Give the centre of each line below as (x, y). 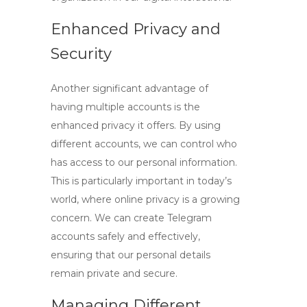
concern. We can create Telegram (131, 218)
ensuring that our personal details (131, 255)
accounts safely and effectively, (125, 236)
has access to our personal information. (144, 162)
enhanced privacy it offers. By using (136, 125)
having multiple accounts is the (125, 107)
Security (81, 54)
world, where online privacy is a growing (145, 199)
